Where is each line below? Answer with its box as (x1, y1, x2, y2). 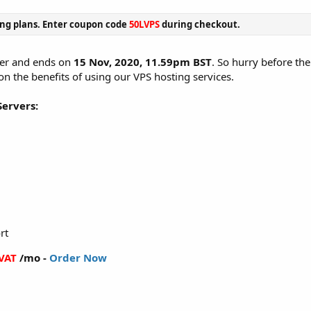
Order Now (49, 251, 107, 264)
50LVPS (129, 17, 160, 31)
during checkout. (160, 17, 240, 31)
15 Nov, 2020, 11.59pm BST (74, 55, 212, 69)
